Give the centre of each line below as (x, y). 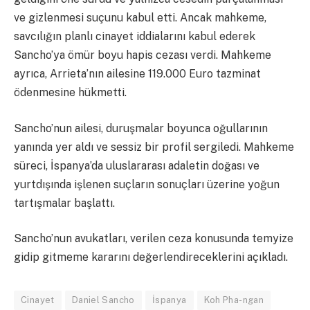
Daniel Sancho (103, 300)
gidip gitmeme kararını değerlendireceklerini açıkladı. (151, 257)
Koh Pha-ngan (234, 300)
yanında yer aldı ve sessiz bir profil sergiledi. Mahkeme (154, 147)
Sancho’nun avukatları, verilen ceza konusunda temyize (154, 239)
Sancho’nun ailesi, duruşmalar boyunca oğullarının (141, 128)
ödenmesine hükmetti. (70, 93)
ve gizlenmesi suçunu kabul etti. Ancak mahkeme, (140, 18)
